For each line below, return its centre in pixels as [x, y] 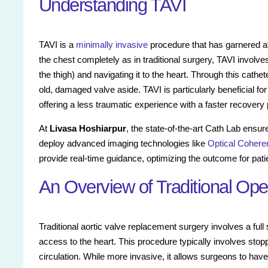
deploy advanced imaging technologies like [123, 144]
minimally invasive [112, 45]
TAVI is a [57, 45]
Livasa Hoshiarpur [88, 129]
